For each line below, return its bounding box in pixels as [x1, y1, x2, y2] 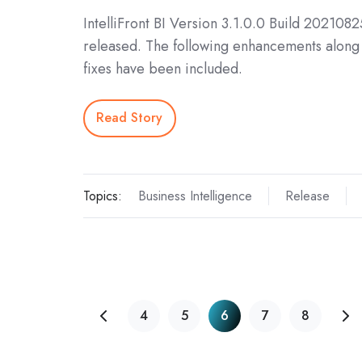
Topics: [83, 186, 122, 205]
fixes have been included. [83, 57, 242, 79]
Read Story [96, 108, 163, 128]
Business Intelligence [137, 186, 252, 205]
